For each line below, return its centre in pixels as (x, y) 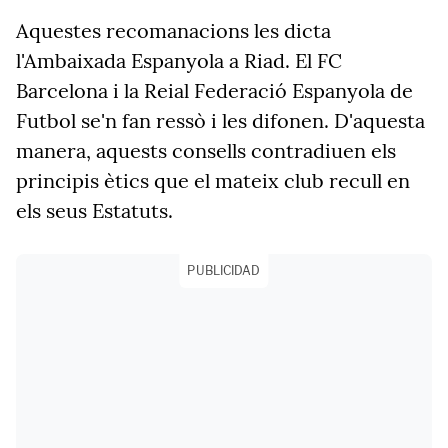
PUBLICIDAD (224, 270)
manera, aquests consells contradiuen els (206, 150)
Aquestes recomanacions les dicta (173, 30)
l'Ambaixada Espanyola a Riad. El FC (179, 60)
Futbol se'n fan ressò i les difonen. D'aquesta (220, 120)
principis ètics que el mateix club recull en (213, 180)
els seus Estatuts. (97, 210)
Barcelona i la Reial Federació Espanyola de (214, 90)
